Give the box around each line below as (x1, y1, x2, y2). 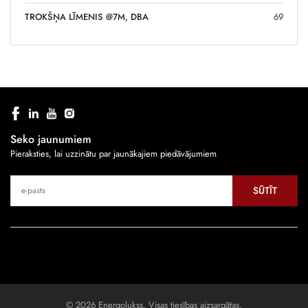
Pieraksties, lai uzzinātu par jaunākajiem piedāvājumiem (10, 146, 217, 160)
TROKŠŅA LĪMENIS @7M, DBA (25, 10, 148, 23)
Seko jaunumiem (10, 131, 91, 147)
